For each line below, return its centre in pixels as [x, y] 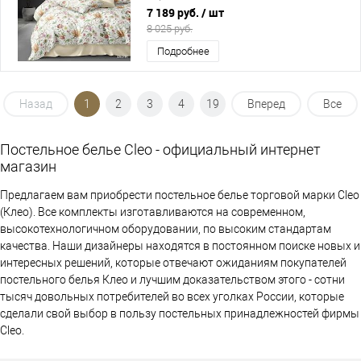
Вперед [266, 104]
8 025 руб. [170, 29]
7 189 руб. [174, 12]
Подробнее [183, 51]
